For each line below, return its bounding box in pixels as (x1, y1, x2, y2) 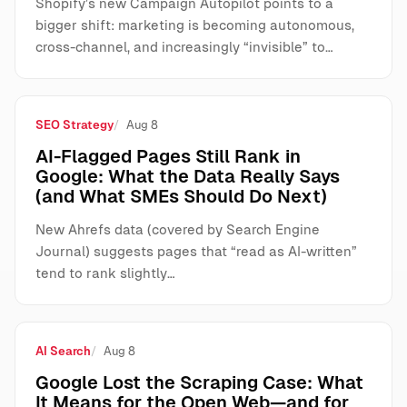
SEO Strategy (35, 118, 114, 133)
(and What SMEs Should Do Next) (35, 186, 327, 207)
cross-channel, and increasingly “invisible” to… (35, 39, 333, 55)
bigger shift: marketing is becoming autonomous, (35, 17, 354, 34)
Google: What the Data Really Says (35, 166, 340, 187)
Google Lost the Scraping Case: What (35, 372, 363, 393)
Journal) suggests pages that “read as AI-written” (35, 243, 357, 260)
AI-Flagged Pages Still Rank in (35, 146, 301, 167)
